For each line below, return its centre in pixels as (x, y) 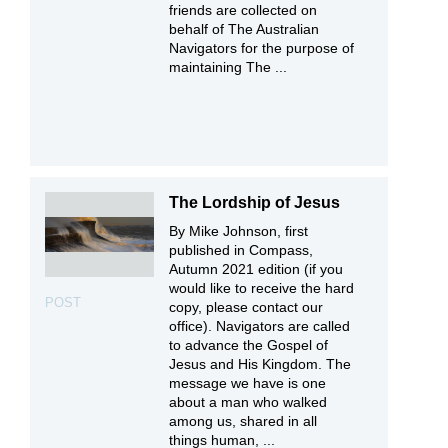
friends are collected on (243, 10)
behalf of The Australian (244, 29)
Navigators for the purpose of (262, 48)
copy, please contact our (246, 306)
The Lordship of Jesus (255, 202)
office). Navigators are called (260, 325)
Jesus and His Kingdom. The (260, 363)
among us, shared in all (243, 420)
